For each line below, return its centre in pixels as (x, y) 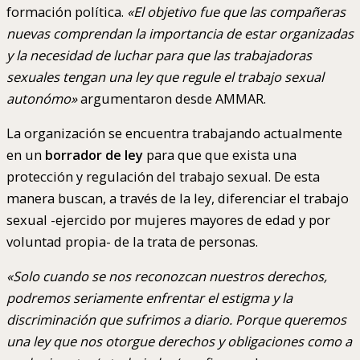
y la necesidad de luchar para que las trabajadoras (159, 55)
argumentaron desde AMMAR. (172, 98)
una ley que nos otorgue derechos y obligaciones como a (179, 342)
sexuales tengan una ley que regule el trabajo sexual (165, 76)
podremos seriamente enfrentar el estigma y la (149, 298)
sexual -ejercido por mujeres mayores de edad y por (168, 220)
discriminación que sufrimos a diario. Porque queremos (176, 320)
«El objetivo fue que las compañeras (236, 11)
